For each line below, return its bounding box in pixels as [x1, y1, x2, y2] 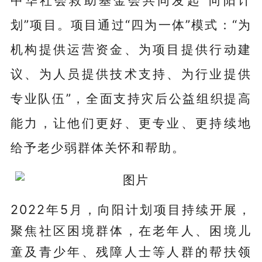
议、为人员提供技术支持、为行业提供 [10, 65, 252, 81]
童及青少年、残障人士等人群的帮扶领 [10, 243, 252, 259]
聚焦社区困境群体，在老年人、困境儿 [10, 222, 252, 238]
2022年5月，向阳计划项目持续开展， [10, 201, 252, 217]
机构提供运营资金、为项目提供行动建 [10, 41, 252, 57]
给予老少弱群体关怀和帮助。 [10, 139, 185, 155]
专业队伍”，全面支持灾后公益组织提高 [10, 90, 252, 106]
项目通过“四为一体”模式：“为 [71, 16, 252, 32]
